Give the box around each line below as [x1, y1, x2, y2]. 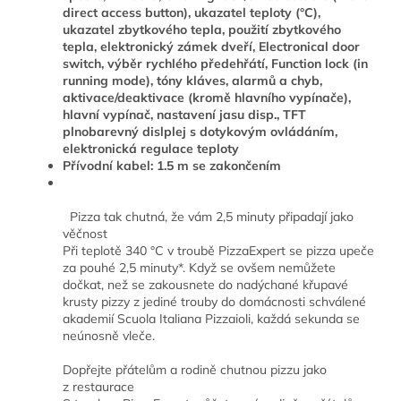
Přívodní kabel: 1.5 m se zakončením [63, 158, 281, 175]
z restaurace [63, 379, 134, 396]
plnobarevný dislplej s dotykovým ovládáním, [63, 124, 337, 141]
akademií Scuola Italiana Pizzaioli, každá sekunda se [63, 311, 360, 328]
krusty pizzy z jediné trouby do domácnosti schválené [63, 294, 366, 311]
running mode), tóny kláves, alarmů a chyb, [63, 73, 322, 90]
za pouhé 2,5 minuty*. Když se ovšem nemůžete [63, 260, 336, 277]
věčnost [63, 226, 107, 243]
